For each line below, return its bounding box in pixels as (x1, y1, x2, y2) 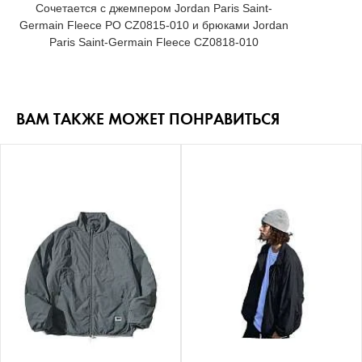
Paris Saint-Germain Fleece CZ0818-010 (48, 35, 259, 48)
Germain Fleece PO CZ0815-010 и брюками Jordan (19, 18, 288, 32)
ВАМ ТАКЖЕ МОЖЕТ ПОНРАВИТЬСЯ (16, 109, 280, 128)
